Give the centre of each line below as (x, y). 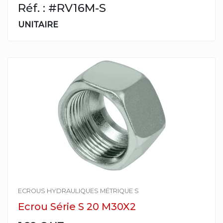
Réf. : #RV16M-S (62, 8)
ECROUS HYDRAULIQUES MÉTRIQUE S (78, 191)
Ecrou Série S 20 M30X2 (77, 207)
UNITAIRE (38, 25)
